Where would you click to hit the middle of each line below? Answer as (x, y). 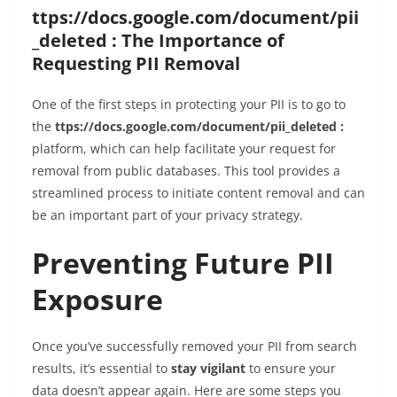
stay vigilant (208, 369)
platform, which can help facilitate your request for (184, 149)
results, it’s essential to (101, 369)
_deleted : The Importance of (158, 41)
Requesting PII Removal (136, 64)
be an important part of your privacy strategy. (167, 215)
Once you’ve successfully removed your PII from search (195, 346)
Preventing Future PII (183, 263)
